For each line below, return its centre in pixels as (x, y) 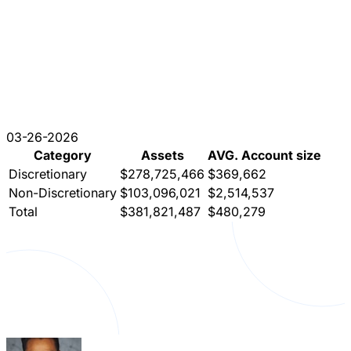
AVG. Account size (264, 156)
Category (63, 156)
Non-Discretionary (63, 193)
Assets (162, 156)
